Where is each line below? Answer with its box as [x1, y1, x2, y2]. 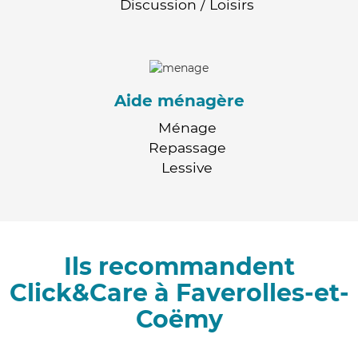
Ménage [157, 118, 217, 136]
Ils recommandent [63, 251, 295, 281]
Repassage [148, 138, 226, 156]
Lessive [161, 158, 213, 176]
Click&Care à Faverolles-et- [9, 277, 349, 308]
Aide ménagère [113, 90, 245, 110]
